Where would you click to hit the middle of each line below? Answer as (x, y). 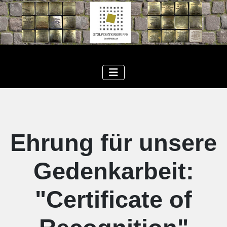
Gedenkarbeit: (113, 171)
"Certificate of (113, 199)
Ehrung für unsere (113, 142)
